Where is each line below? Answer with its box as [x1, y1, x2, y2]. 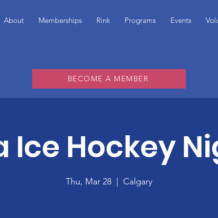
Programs [125, 16, 156, 25]
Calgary [123, 176, 152, 187]
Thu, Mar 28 [66, 176, 111, 187]
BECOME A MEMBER [67, 74, 149, 84]
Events [170, 16, 191, 25]
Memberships [38, 16, 82, 25]
